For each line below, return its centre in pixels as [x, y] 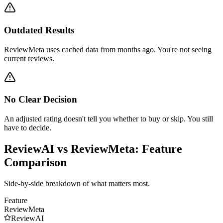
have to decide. [28, 128]
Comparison [35, 162]
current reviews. [29, 58]
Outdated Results [39, 30]
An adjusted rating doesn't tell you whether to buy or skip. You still [109, 119]
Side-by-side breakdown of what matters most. [77, 183]
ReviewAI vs [37, 149]
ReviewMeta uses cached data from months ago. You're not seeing [108, 49]
